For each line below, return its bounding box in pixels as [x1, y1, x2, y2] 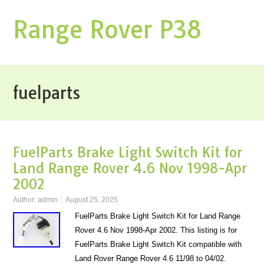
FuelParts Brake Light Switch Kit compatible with [75, 240, 242, 249]
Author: [13, 196, 38, 204]
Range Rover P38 [13, 15, 203, 44]
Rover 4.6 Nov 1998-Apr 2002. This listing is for [75, 226, 237, 235]
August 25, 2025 [65, 196, 118, 204]
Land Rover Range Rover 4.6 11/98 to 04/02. [75, 254, 227, 263]
